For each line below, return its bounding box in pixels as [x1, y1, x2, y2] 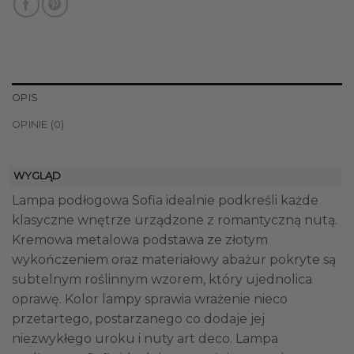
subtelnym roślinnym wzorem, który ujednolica [12, 272, 312, 288]
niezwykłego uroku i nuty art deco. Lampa [12, 331, 278, 347]
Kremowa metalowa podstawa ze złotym [12, 232, 268, 248]
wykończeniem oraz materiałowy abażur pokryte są [12, 252, 336, 268]
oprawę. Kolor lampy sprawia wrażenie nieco [12, 292, 288, 307]
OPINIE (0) [12, 119, 65, 131]
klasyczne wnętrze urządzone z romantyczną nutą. [12, 213, 337, 228]
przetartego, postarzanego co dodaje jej [12, 311, 265, 327]
